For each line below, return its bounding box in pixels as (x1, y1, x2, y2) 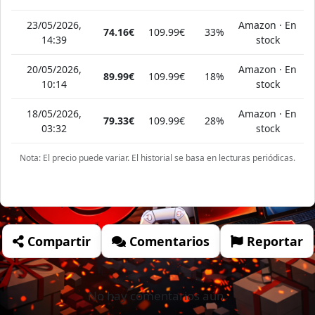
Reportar (243, 233, 303, 250)
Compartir (23, 233, 91, 250)
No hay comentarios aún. (88, 288, 227, 304)
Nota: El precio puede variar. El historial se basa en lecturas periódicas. (20, 152, 295, 165)
